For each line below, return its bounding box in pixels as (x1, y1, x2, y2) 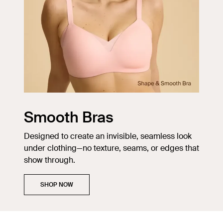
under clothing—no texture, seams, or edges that (24, 143, 199, 154)
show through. (24, 155, 77, 166)
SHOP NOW (40, 181, 73, 189)
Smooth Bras (24, 108, 113, 127)
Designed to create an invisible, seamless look (24, 131, 192, 142)
